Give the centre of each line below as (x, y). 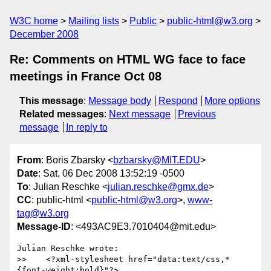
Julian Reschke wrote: (68, 249)
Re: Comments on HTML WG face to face (128, 59)
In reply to (87, 127)
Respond (178, 101)
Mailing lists (94, 21)
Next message (140, 114)
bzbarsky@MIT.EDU (157, 160)
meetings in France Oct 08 (86, 76)
